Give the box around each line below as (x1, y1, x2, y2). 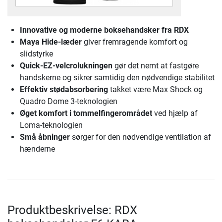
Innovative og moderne (20, 25, 102, 35)
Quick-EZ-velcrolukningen (20, 61, 112, 71)
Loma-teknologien (20, 120, 83, 130)
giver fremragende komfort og (82, 37, 188, 47)
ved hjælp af (152, 109, 198, 118)
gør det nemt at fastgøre (112, 61, 199, 71)
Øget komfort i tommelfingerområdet (20, 109, 152, 118)
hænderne (20, 144, 55, 154)
